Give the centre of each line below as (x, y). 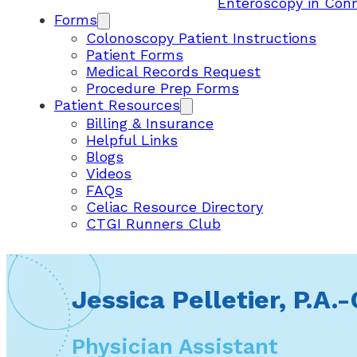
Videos (109, 173)
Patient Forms (135, 55)
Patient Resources (117, 105)
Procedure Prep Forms (163, 88)
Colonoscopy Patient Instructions (201, 38)
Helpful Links (132, 140)
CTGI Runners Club (153, 224)
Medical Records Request (173, 71)
